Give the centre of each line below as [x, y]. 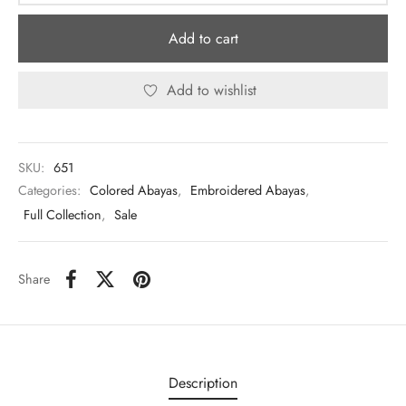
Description [203, 383]
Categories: [51, 191]
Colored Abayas [134, 191]
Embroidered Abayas [248, 191]
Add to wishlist [211, 90]
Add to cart [203, 39]
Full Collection [63, 215]
